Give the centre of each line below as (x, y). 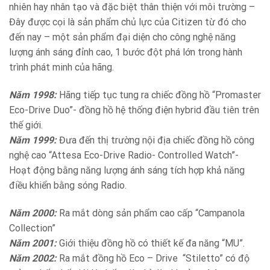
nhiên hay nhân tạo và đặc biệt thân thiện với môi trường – (132, 7)
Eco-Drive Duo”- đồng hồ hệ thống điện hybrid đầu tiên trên (134, 110)
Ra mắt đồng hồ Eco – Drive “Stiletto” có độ (153, 258)
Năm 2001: (33, 243)
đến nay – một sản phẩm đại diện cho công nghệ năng (122, 37)
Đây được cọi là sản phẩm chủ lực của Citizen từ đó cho (128, 22)
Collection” (32, 228)
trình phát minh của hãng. (61, 67)
